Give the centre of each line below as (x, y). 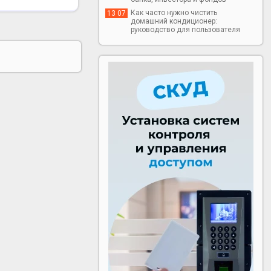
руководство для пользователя (186, 30)
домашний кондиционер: (174, 21)
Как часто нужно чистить (174, 13)
